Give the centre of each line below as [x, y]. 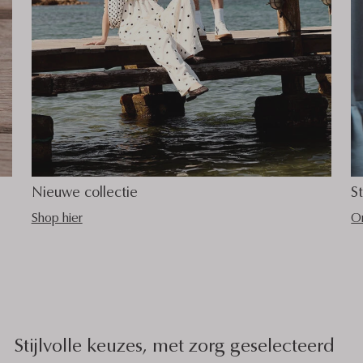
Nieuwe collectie [84, 191]
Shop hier [57, 217]
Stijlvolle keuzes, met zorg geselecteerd [181, 344]
